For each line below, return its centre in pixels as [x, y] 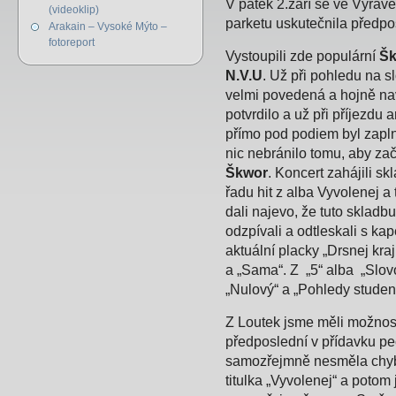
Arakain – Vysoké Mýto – [108, 27]
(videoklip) [74, 10]
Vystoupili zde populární [302, 56]
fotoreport [72, 42]
